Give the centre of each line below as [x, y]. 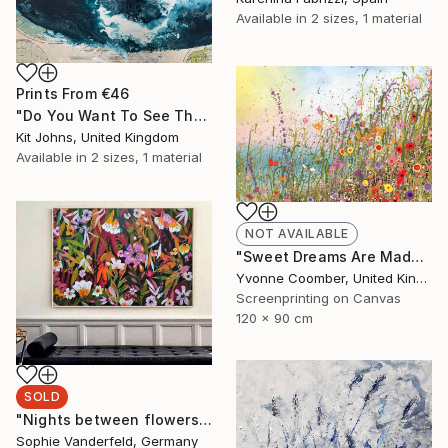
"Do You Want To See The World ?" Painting [200, 116]
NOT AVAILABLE [297, 233]
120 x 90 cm [274, 317]
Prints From [58, 94]
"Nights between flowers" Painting [205, 420]
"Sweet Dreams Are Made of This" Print [418, 256]
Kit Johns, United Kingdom [97, 137]
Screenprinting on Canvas [318, 297]
